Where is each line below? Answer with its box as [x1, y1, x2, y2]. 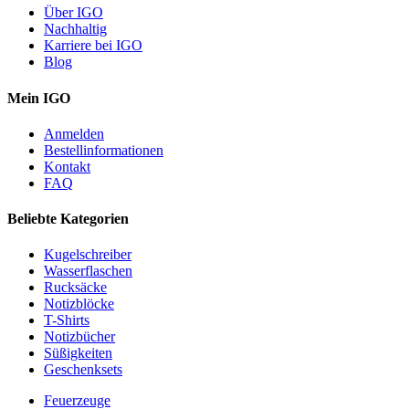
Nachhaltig [44, 21, 107, 37]
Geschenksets [44, 362, 122, 378]
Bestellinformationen [44, 142, 163, 158]
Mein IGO [7, 89, 70, 106]
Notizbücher [44, 329, 115, 345]
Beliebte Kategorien [7, 211, 129, 227]
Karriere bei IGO [44, 37, 142, 54]
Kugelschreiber [44, 246, 131, 263]
